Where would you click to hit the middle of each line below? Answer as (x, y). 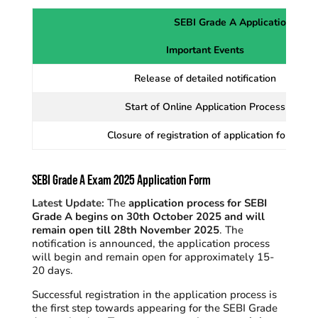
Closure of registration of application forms (205, 135)
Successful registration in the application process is (154, 295)
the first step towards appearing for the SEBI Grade (154, 308)
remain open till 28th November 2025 (125, 230)
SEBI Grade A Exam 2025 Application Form (121, 180)
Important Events (205, 50)
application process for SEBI (197, 203)
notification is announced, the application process (150, 243)
